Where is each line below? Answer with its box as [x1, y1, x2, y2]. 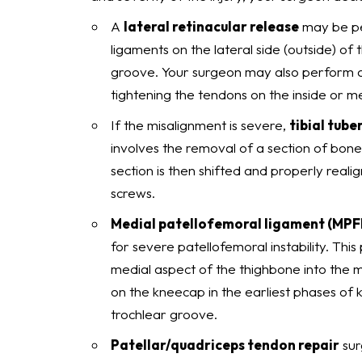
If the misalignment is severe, [111, 116, 289, 133]
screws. [111, 184, 155, 201]
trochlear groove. [111, 305, 217, 322]
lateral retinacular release [124, 18, 299, 35]
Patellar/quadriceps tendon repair [111, 336, 339, 353]
